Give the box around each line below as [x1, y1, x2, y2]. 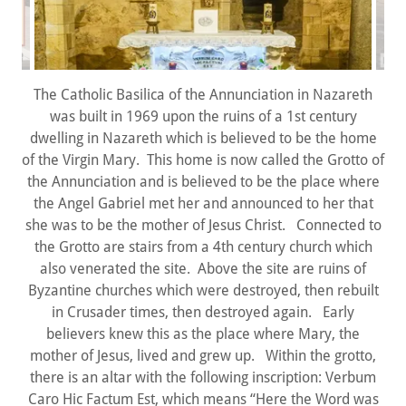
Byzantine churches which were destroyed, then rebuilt [27, 282, 379, 299]
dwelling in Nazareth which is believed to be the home [29, 130, 377, 147]
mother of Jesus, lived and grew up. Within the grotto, [30, 347, 376, 364]
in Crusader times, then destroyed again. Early [52, 304, 354, 321]
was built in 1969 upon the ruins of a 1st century [49, 108, 357, 125]
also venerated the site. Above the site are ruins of [40, 260, 366, 277]
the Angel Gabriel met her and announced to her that [33, 195, 373, 212]
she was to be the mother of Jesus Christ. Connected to [24, 217, 382, 234]
